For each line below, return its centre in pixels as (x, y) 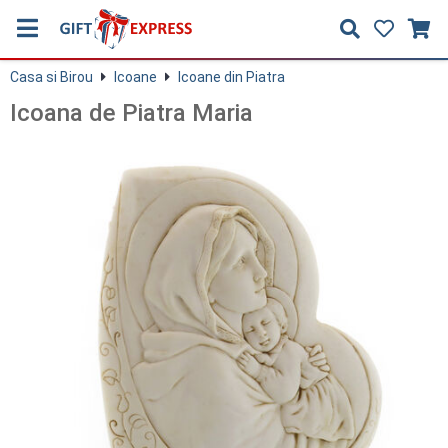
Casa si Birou (51, 77)
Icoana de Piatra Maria (131, 113)
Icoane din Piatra (231, 77)
